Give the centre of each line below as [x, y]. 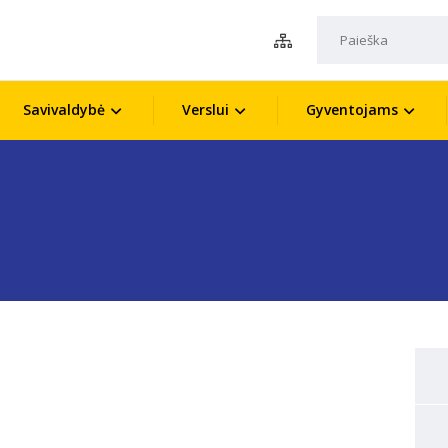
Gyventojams [351, 109]
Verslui [205, 109]
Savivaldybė [63, 109]
